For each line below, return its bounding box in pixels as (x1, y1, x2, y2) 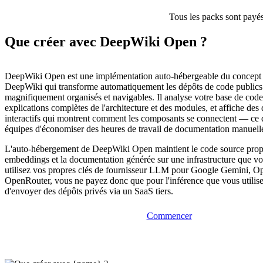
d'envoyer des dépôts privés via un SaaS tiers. (5, 186, 173, 197)
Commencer (146, 211, 192, 221)
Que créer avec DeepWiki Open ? (5, 34, 207, 50)
